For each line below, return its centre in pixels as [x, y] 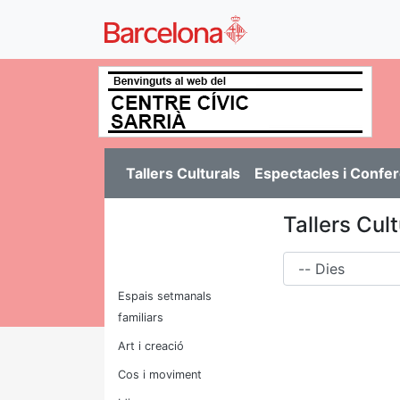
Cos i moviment [160, 375]
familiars [141, 317]
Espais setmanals [165, 296]
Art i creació [151, 346]
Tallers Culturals [183, 173]
